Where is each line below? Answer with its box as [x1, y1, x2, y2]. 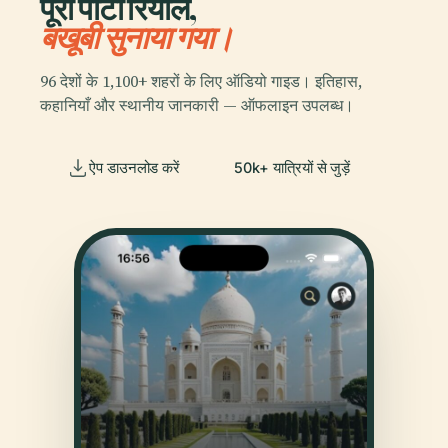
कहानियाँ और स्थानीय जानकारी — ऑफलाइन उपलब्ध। [40, 94, 354, 117]
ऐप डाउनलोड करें [89, 158, 181, 176]
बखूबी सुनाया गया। [40, 17, 234, 57]
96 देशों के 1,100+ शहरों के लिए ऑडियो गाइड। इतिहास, [40, 70, 362, 93]
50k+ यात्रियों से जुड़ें [234, 158, 351, 176]
